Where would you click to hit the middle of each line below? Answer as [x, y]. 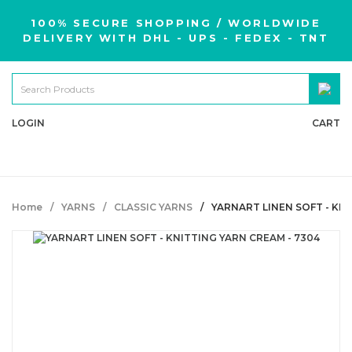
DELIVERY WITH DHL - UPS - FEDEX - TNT [176, 38]
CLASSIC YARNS [153, 207]
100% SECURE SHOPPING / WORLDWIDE [176, 23]
